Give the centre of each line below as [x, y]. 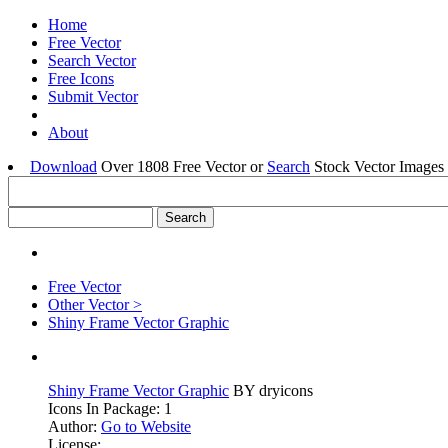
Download [63, 166]
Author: [74, 426]
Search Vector [92, 60]
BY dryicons [271, 390]
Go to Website [146, 426]
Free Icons [81, 78]
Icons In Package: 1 [110, 408]
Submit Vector [93, 96]
